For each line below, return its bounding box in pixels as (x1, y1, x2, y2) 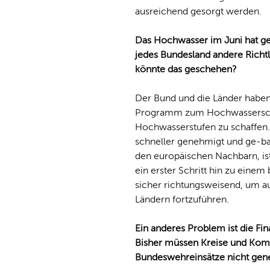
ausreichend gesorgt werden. (135, 5, 262, 17)
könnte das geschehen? (135, 63, 237, 75)
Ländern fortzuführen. (135, 193, 229, 205)
